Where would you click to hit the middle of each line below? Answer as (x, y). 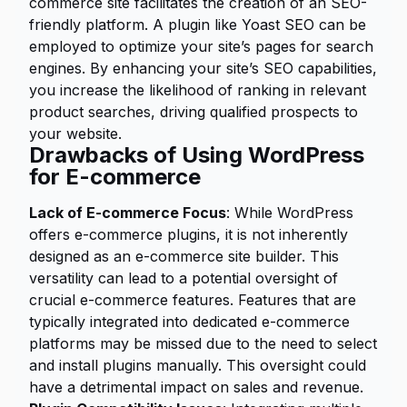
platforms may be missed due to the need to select (203, 343)
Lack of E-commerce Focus (128, 213)
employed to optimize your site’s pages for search (201, 46)
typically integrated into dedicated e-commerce (189, 322)
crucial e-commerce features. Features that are (193, 300)
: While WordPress (290, 213)
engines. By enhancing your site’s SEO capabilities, (203, 68)
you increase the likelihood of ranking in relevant (198, 90)
